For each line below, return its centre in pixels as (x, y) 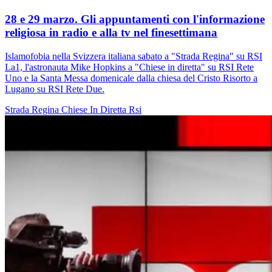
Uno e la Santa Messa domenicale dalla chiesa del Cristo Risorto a (131, 78)
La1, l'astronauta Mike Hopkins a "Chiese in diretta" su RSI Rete (129, 67)
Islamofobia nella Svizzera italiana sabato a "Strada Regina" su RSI (134, 56)
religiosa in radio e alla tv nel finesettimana (111, 32)
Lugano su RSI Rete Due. (55, 89)
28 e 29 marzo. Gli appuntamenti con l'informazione (135, 19)
